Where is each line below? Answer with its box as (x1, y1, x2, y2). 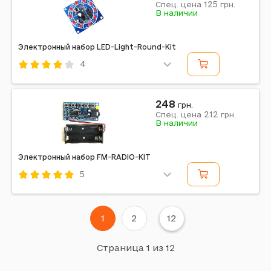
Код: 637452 (18, 76, 71, 86)
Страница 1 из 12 (96, 243, 175, 253)
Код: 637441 (18, 186, 71, 196)
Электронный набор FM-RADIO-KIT (18, 153, 151, 161)
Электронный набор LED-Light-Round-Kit (18, 43, 176, 51)
